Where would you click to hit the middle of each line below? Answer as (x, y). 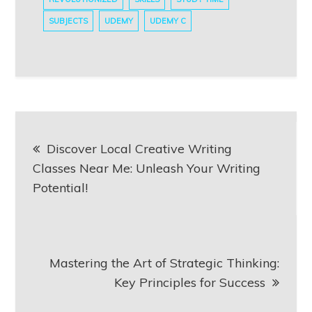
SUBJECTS (69, 21)
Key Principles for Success (189, 282)
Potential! (61, 187)
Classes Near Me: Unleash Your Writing (147, 168)
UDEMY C (168, 21)
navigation (82, 167)
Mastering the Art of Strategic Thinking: (164, 263)
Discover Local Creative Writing (140, 148)
